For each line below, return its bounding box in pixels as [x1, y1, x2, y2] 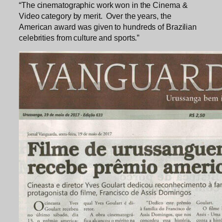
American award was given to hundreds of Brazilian [19, 22, 197, 31]
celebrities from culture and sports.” [19, 33, 140, 42]
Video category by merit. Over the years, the [19, 11, 171, 20]
